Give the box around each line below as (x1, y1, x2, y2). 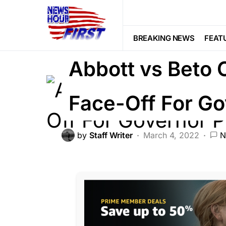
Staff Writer (89, 130, 133, 140)
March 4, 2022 (143, 130, 199, 140)
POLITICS (153, 29, 191, 39)
